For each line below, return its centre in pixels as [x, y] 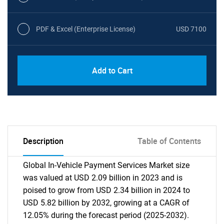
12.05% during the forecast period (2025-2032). [106, 215]
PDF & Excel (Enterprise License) [86, 29]
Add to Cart [112, 70]
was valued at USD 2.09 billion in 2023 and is [103, 178]
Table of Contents [169, 141]
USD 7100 [191, 29]
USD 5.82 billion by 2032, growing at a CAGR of [106, 203]
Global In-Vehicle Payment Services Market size [106, 165]
